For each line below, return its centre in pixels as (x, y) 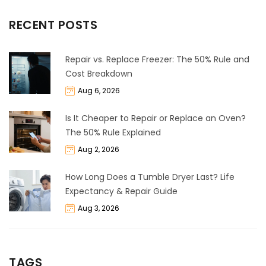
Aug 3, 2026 (99, 208)
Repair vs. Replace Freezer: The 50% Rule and (157, 60)
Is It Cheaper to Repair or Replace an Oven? (156, 118)
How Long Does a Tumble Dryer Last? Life (150, 177)
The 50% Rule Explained (113, 133)
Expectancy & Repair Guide (121, 191)
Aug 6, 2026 (99, 91)
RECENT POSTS (53, 25)
